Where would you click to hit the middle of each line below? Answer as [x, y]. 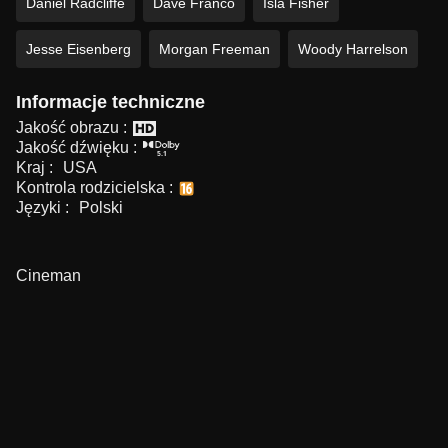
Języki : [44, 208]
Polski [101, 208]
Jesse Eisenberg [78, 49]
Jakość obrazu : [71, 128]
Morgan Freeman [214, 49]
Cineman [48, 276]
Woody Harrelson [353, 49]
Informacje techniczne [110, 102]
